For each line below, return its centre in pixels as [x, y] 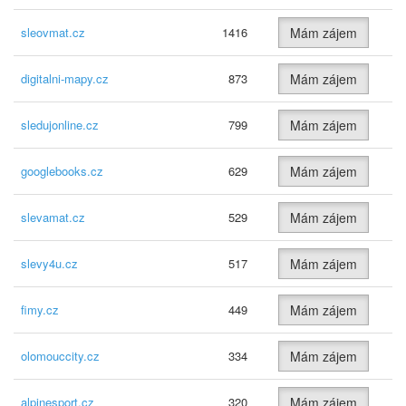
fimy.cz [40, 309]
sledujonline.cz [60, 125]
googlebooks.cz [62, 171]
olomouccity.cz [60, 356]
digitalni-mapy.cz [65, 78]
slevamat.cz [53, 217]
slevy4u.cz [49, 263]
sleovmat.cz [53, 32]
